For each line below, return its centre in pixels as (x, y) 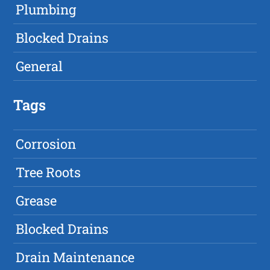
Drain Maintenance (75, 257)
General (39, 66)
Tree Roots (49, 172)
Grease (36, 201)
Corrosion (46, 144)
